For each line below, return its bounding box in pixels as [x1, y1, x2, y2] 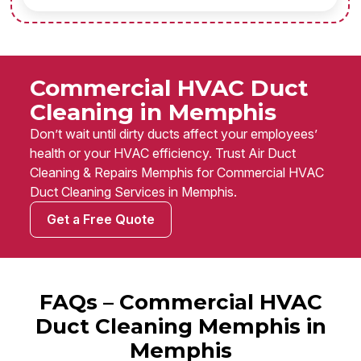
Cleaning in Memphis [30, 98, 276, 127]
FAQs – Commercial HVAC [39, 289, 322, 316]
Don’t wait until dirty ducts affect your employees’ [30, 126, 317, 143]
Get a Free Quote [47, 211, 155, 228]
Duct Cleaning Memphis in [35, 313, 326, 340]
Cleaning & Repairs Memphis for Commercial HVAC [30, 164, 324, 181]
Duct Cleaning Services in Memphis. [30, 184, 237, 201]
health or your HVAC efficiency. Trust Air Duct [30, 145, 296, 162]
